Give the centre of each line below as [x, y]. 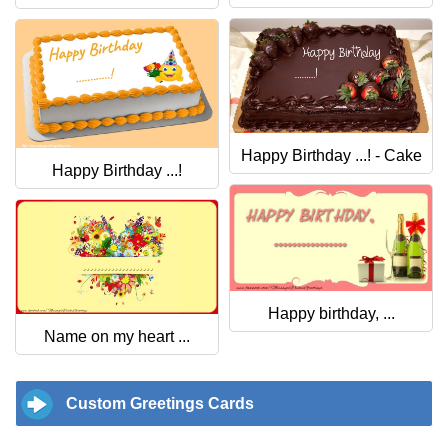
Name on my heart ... [117, 336]
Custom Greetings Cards [160, 403]
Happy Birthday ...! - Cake [331, 155]
